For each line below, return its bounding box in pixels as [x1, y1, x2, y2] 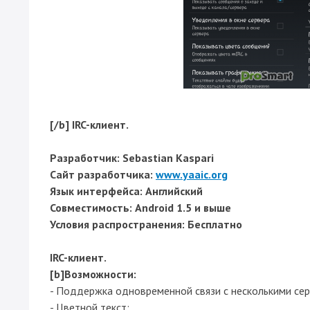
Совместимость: [50, 201, 132, 215]
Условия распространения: [50, 217, 185, 231]
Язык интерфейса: [50, 184, 143, 198]
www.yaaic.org [156, 167, 228, 181]
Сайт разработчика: [50, 167, 153, 181]
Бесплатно [185, 217, 242, 231]
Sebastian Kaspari [120, 151, 214, 165]
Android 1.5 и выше [132, 201, 231, 215]
